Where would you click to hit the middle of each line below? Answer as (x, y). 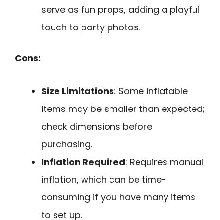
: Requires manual (164, 162)
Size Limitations (78, 91)
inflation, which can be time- (104, 179)
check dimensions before (97, 126)
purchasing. (67, 144)
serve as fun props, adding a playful (120, 10)
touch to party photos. (91, 27)
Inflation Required (83, 162)
